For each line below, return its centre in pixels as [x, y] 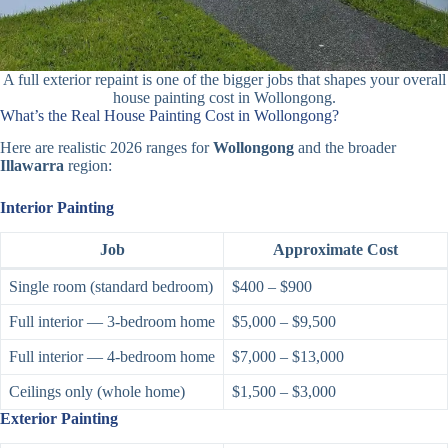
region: [88, 166]
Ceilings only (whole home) [97, 392]
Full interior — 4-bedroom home [112, 357]
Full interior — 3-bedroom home [112, 322]
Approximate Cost [335, 250]
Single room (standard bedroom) [111, 287]
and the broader [345, 148]
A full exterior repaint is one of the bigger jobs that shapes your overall [224, 79]
